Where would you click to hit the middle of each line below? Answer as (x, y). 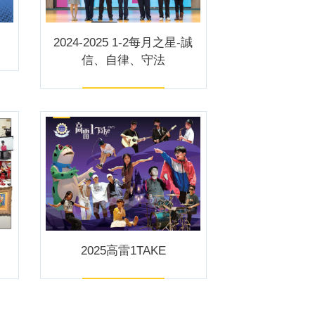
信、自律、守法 (123, 60)
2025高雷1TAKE (123, 251)
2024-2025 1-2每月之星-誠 (123, 43)
